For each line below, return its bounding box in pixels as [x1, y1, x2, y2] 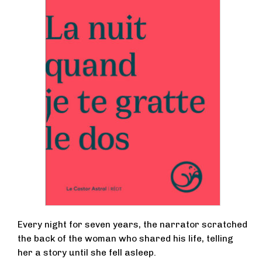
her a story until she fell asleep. [18, 247, 156, 258]
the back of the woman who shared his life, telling [18, 233, 233, 244]
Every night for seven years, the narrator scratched [18, 219, 247, 230]
